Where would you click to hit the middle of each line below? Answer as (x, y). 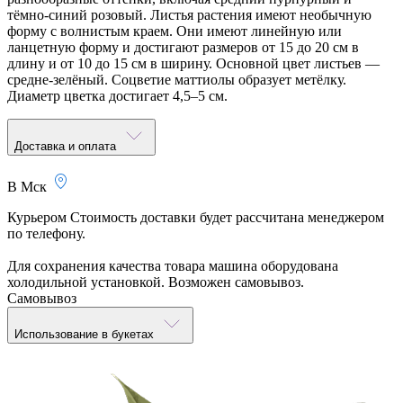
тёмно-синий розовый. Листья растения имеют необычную (189, 14)
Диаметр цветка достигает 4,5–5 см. (117, 95)
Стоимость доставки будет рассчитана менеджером (227, 217)
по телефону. (46, 233)
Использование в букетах (86, 334)
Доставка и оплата (67, 146)
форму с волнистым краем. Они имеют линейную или (175, 31)
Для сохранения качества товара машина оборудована (173, 265)
